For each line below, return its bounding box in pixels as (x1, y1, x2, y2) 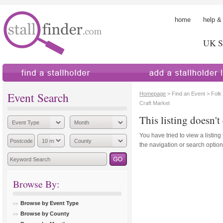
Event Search (7, 90, 69, 106)
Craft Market (139, 100, 170, 106)
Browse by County (20, 211, 69, 217)
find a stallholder (2, 83, 50, 90)
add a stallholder (122, 83, 170, 90)
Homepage (139, 91, 166, 97)
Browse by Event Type (20, 200, 79, 206)
